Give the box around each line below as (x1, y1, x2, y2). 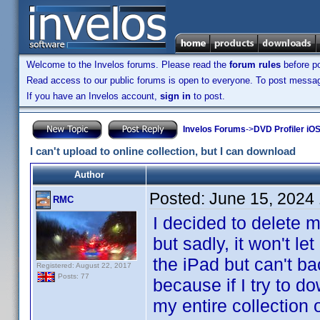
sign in (160, 91, 191, 101)
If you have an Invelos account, (26, 91, 160, 101)
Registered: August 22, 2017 (36, 261, 131, 269)
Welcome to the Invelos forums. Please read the (26, 59, 229, 70)
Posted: (149, 189, 209, 208)
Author (74, 169, 104, 180)
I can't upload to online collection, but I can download (30, 145, 296, 157)
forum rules (229, 59, 281, 70)
